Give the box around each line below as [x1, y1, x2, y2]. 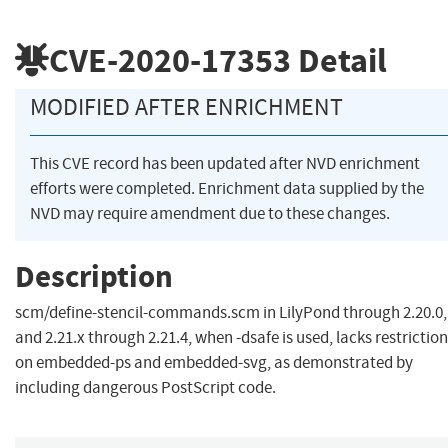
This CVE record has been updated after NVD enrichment [30, 153, 420, 175]
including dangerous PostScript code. [15, 377, 276, 399]
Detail [291, 37, 387, 83]
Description [15, 255, 173, 297]
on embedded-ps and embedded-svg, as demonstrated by [15, 352, 413, 374]
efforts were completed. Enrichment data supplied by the [30, 178, 424, 200]
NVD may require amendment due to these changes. [30, 203, 390, 225]
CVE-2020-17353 [49, 37, 291, 83]
